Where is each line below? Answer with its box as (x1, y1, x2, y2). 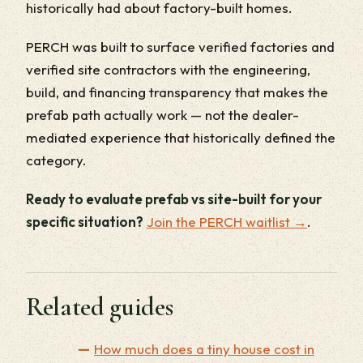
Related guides (26, 290, 173, 322)
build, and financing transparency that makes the (26, 83, 328, 100)
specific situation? (26, 212, 143, 230)
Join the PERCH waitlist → (147, 212, 307, 230)
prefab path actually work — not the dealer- (26, 105, 299, 123)
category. (26, 151, 87, 169)
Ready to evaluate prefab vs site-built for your (26, 190, 322, 207)
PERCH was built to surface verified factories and (26, 37, 335, 55)
